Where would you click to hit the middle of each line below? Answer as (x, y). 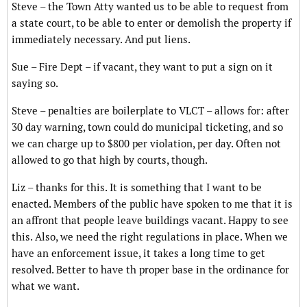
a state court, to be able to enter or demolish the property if (151, 23)
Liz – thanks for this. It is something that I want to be (137, 188)
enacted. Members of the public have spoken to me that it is (152, 204)
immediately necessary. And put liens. (101, 40)
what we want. (46, 286)
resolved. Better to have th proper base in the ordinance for (150, 270)
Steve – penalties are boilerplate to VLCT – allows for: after (150, 111)
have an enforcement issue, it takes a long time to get (138, 254)
